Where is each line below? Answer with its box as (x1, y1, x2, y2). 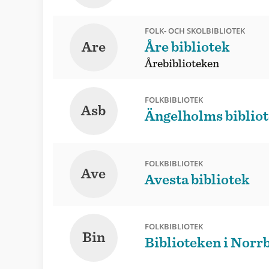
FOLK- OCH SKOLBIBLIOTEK (144, 25, 245, 37)
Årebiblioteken (144, 58, 219, 70)
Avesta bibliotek (144, 172, 250, 187)
